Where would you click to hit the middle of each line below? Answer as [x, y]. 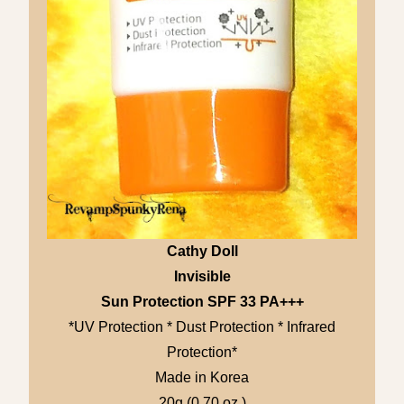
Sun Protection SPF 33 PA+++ [202, 302]
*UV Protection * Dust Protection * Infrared [202, 327]
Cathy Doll [202, 252]
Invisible [202, 277]
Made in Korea [202, 378]
